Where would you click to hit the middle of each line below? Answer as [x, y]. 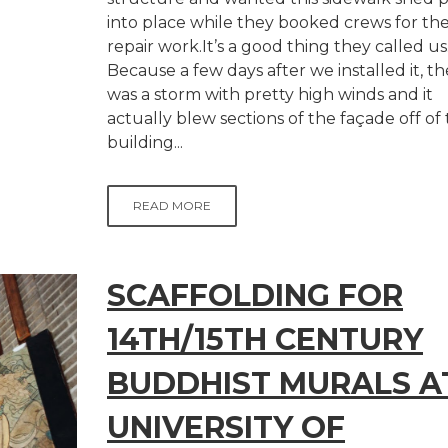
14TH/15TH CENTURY [265, 339]
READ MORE [172, 205]
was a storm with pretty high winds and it [270, 94]
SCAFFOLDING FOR [255, 295]
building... [145, 142]
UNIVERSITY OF [226, 427]
